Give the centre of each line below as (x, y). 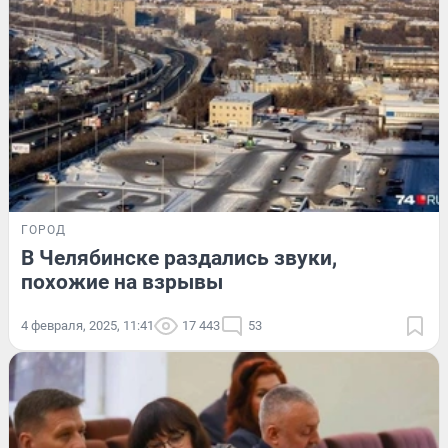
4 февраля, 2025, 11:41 (87, 326)
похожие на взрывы (122, 282)
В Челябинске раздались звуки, (179, 258)
